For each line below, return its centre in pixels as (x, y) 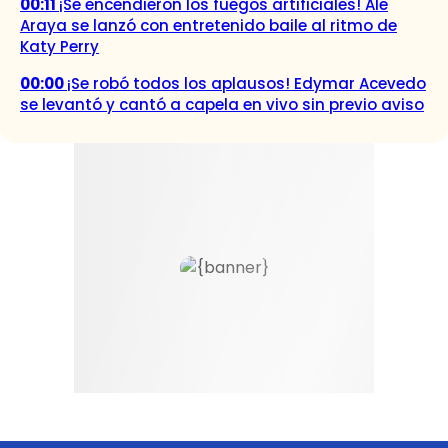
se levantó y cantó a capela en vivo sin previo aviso (222, 104)
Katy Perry (59, 46)
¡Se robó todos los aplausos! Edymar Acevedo (246, 83)
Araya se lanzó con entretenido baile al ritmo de (208, 25)
